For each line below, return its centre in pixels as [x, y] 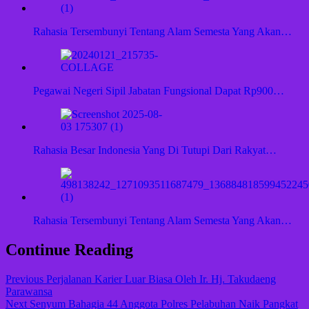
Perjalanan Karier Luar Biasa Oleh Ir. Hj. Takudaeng [160, 279]
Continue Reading [69, 250]
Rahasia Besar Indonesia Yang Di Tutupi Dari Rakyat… [155, 150]
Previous [24, 279]
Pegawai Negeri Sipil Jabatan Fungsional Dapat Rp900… [159, 91]
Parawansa [29, 292]
